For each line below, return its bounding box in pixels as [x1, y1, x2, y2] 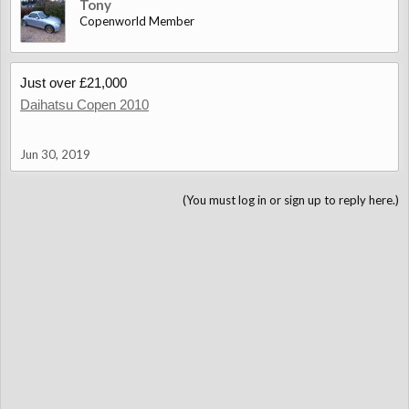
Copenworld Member [79, 14, 194, 28]
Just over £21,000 [20, 75, 127, 90]
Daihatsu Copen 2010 [20, 97, 149, 112]
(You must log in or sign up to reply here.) [183, 193, 399, 207]
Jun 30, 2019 [20, 147, 90, 162]
